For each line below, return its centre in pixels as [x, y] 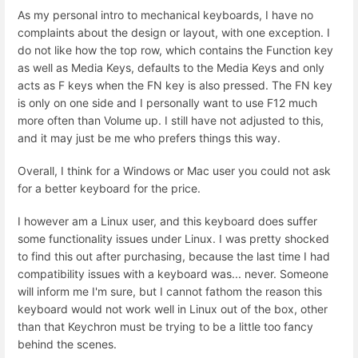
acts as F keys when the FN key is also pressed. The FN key [175, 85]
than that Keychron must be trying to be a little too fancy [165, 327]
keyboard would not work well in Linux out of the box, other [173, 309]
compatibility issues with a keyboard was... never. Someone [173, 274]
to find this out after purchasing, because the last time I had [174, 257]
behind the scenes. [67, 344]
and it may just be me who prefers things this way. [149, 137]
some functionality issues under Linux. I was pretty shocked [173, 239]
